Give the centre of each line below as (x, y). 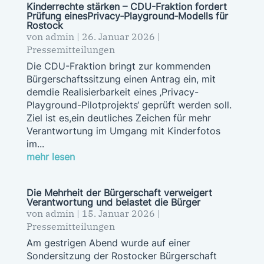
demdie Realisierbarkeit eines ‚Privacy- (112, 92)
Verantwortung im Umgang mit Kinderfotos (123, 131)
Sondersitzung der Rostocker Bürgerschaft (121, 255)
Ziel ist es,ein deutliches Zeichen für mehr (118, 118)
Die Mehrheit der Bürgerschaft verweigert (119, 192)
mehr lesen (50, 156)
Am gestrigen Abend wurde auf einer (108, 242)
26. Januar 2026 (118, 36)
